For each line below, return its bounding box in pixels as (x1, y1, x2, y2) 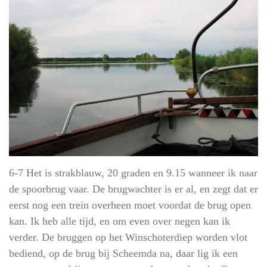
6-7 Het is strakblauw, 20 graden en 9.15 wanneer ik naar (9, 166, 257, 179)
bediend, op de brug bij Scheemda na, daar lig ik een (9, 247, 238, 259)
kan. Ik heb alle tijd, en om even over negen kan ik (9, 215, 230, 227)
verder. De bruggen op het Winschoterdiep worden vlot (9, 231, 247, 243)
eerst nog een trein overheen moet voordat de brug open (9, 198, 251, 211)
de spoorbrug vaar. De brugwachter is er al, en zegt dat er (9, 182, 258, 195)
